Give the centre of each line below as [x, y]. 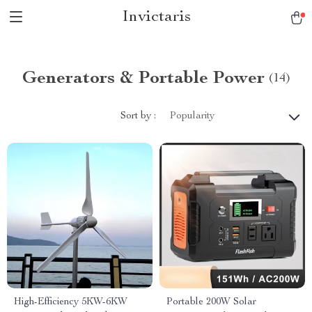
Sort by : [138, 116]
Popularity [192, 116]
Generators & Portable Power [143, 79]
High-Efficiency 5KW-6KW [71, 302]
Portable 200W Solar [211, 302]
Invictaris [156, 17]
